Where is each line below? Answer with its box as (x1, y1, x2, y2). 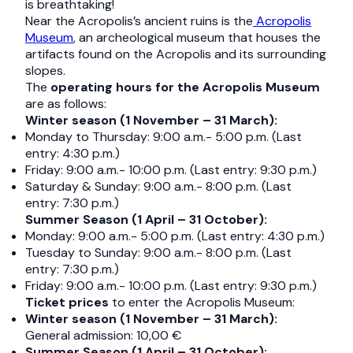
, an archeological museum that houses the (73, 29, 321, 46)
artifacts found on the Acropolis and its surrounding (25, 46, 326, 62)
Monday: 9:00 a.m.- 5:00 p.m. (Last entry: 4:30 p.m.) (25, 228, 325, 244)
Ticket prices (25, 294, 109, 310)
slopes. (25, 62, 65, 79)
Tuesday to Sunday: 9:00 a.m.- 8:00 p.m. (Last (25, 244, 292, 261)
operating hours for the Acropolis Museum (47, 79, 320, 95)
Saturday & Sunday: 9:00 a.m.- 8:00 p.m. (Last (25, 178, 292, 195)
